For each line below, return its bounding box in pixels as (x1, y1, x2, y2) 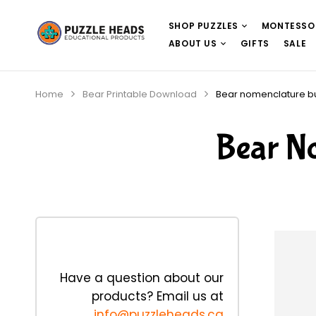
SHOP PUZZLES (168, 20, 238, 32)
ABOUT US (168, 37, 217, 49)
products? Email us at (91, 288, 224, 305)
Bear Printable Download (83, 87, 197, 101)
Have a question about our (59, 269, 224, 286)
